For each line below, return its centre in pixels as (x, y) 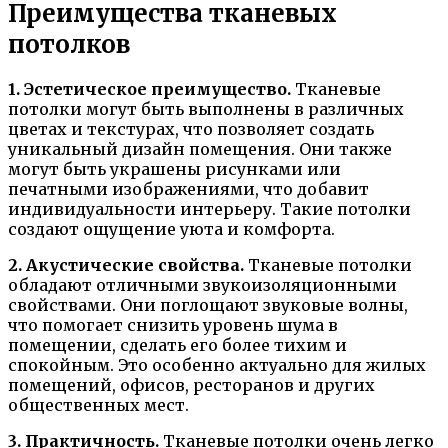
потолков (69, 44)
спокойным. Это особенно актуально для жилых (217, 365)
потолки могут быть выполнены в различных (206, 109)
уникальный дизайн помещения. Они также (200, 149)
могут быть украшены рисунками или (174, 169)
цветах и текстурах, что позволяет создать (191, 129)
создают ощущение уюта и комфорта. (171, 229)
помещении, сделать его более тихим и (177, 345)
